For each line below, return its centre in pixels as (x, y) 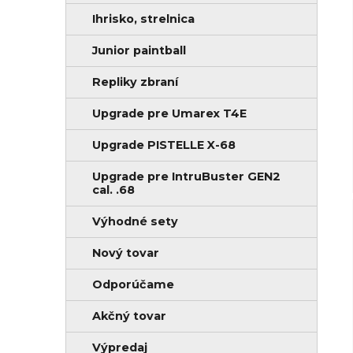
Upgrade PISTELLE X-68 (164, 145)
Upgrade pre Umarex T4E (169, 114)
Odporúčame (133, 285)
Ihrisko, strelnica (143, 19)
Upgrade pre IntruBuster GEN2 (186, 177)
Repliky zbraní (135, 82)
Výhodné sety (135, 222)
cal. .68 (113, 190)
